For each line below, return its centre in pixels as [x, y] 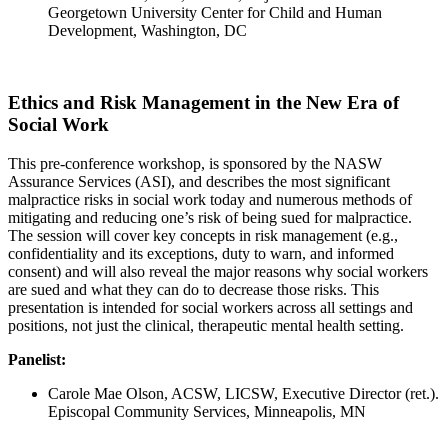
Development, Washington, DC [147, 30]
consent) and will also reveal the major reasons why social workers [218, 271]
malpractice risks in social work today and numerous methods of [210, 199]
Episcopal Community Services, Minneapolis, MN [207, 411]
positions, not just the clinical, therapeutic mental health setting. [206, 325]
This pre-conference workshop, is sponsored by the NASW [195, 163]
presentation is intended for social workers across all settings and [210, 307]
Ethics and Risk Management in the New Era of [203, 103]
